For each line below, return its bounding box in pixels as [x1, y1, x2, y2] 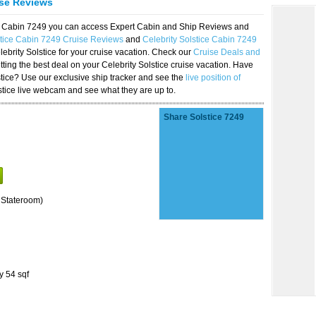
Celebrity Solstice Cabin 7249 [142, 35, 257, 44]
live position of [186, 73, 241, 83]
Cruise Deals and [193, 47, 260, 57]
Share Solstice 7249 [164, 112, 244, 122]
